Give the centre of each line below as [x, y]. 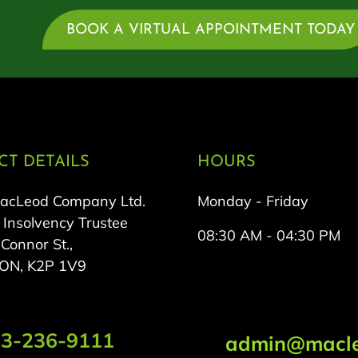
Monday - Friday [253, 201]
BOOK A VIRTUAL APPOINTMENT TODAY [211, 30]
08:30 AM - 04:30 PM [269, 235]
